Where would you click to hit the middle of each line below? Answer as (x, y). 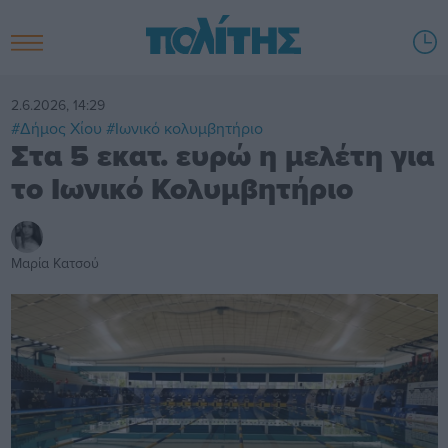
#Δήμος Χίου (56, 127)
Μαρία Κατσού (54, 262)
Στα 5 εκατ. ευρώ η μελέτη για (222, 155)
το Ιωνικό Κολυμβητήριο (181, 188)
